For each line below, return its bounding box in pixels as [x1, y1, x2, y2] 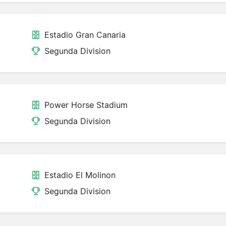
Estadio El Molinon [44, 170, 116, 181]
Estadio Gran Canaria [44, 30, 126, 40]
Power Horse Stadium [44, 100, 128, 110]
